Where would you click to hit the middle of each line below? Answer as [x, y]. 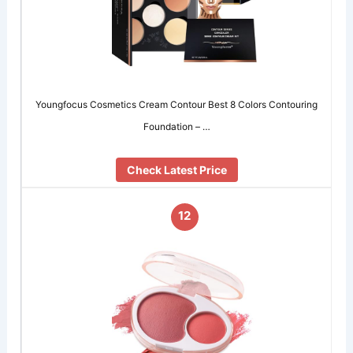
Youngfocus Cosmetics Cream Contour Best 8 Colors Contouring [177, 104]
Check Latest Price [176, 170]
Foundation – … [176, 126]
